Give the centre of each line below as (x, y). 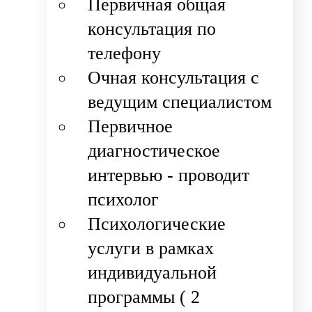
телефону (125, 54)
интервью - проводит (169, 175)
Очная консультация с (174, 78)
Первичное (131, 127)
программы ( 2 (144, 297)
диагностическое (154, 151)
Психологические (157, 224)
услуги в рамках (151, 249)
